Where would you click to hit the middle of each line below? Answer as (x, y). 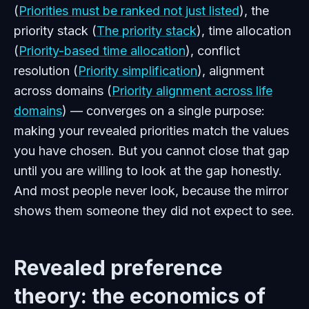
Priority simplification (138, 71)
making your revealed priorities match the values (151, 131)
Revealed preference (118, 268)
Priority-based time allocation (102, 51)
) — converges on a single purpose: (163, 111)
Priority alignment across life (192, 91)
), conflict (213, 51)
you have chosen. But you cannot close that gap (152, 151)
